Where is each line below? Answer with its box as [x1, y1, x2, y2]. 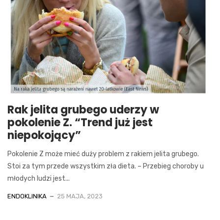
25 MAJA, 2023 [57, 192, 103, 200]
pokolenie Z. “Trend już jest [7, 114, 153, 130]
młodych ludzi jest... [7, 174, 70, 183]
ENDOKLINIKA [7, 192, 47, 200]
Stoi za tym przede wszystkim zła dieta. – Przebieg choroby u [7, 162, 204, 170]
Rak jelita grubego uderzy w [7, 102, 159, 117]
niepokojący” [7, 127, 81, 143]
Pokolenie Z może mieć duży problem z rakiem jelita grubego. [7, 149, 199, 158]
